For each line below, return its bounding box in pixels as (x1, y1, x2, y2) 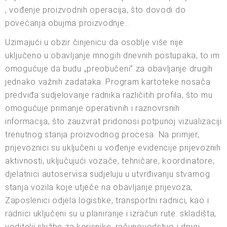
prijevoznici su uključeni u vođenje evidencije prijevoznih (5, 143, 221, 153)
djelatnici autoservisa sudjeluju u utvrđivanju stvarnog (5, 169, 210, 179)
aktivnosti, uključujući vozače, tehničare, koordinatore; (5, 156, 215, 166)
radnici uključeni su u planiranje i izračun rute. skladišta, (5, 209, 217, 219)
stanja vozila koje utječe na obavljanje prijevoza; (5, 182, 193, 193)
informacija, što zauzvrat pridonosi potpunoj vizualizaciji (5, 117, 222, 127)
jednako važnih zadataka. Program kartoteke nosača (5, 77, 211, 87)
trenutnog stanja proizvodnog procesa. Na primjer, (5, 130, 200, 140)
